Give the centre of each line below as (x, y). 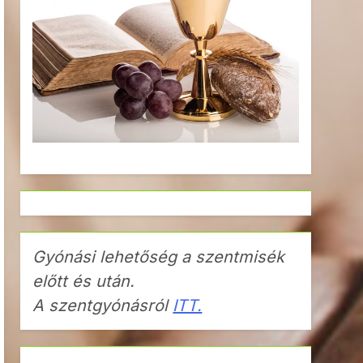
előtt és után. (84, 282)
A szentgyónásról (103, 306)
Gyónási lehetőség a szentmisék (159, 257)
